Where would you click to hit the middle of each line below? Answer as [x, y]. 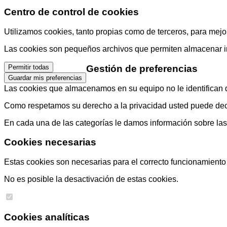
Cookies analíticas [47, 217]
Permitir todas [29, 67]
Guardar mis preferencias [45, 78]
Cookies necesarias [50, 142]
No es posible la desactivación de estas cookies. [91, 179]
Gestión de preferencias [142, 68]
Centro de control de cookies [71, 12]
